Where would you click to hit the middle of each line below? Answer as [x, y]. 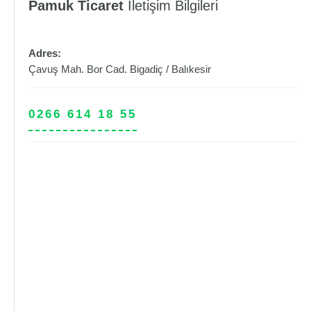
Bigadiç [146, 69]
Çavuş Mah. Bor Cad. [79, 69]
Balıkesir [191, 69]
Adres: [45, 53]
